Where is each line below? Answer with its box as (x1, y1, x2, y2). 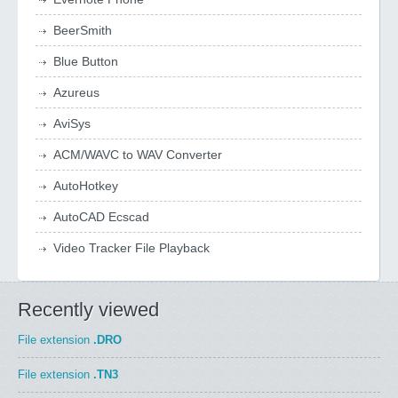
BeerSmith (53, 23, 112, 37)
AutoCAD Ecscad (53, 210, 149, 224)
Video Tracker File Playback (53, 241, 210, 255)
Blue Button (53, 54, 118, 68)
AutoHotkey (53, 179, 118, 193)
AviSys (53, 116, 91, 131)
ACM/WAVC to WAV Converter (53, 147, 222, 162)
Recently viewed (18, 298, 159, 321)
